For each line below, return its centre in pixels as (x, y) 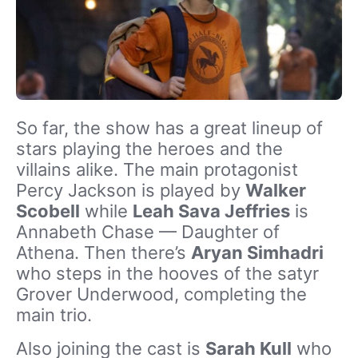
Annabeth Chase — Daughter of (148, 231)
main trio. (54, 314)
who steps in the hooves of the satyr (167, 273)
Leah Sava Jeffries (211, 211)
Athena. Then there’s (103, 252)
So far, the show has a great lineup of (169, 127)
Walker (276, 190)
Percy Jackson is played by (131, 190)
